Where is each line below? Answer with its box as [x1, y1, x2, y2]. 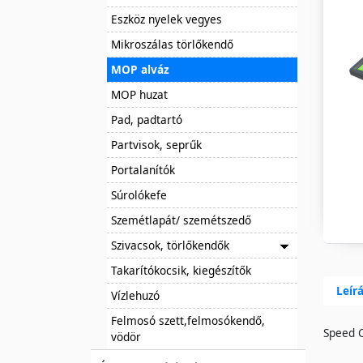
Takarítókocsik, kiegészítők [111, 262, 251, 278]
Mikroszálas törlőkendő [111, 36, 233, 52]
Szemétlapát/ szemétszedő [111, 211, 251, 228]
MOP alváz [111, 61, 169, 77]
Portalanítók [111, 161, 175, 177]
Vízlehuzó [111, 287, 160, 303]
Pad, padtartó [111, 111, 182, 127]
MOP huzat [111, 86, 168, 102]
